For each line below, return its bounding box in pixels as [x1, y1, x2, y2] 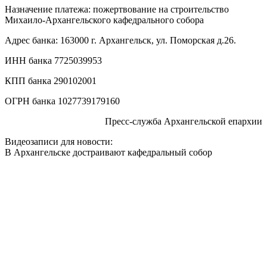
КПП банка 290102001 [5, 75, 97, 86]
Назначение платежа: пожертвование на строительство [5, 4, 229, 14]
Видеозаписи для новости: [5, 136, 113, 147]
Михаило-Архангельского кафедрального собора [5, 14, 204, 25]
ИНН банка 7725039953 [5, 55, 102, 66]
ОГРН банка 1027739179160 [5, 95, 120, 106]
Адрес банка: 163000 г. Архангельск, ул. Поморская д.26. [5, 35, 236, 45]
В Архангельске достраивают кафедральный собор [5, 147, 212, 157]
